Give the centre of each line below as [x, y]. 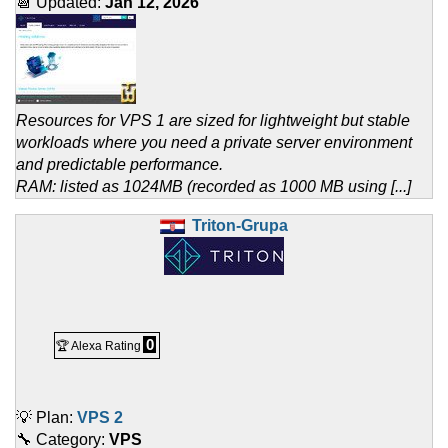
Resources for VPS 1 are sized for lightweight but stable [213, 120]
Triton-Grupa [240, 225]
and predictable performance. [119, 164]
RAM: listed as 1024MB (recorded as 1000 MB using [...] [213, 186]
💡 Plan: [46, 417]
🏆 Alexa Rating [98, 345]
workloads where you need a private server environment [214, 142]
